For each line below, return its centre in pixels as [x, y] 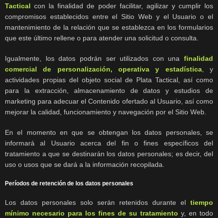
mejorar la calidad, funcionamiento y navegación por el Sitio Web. [106, 112]
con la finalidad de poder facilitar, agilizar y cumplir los [122, 6]
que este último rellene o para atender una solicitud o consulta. [102, 38]
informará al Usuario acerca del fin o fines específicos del [109, 143]
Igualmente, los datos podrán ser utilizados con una [94, 59]
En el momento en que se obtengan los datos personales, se [109, 133]
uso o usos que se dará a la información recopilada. [85, 165]
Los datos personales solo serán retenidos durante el [98, 203]
